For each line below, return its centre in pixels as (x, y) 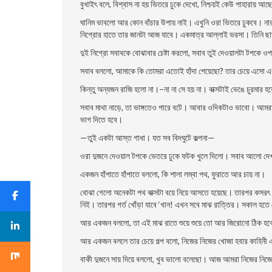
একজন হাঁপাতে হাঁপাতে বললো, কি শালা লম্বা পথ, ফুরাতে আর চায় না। (173, 174)
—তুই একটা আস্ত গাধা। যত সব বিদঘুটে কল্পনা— (148, 138)
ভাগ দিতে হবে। (101, 119)
